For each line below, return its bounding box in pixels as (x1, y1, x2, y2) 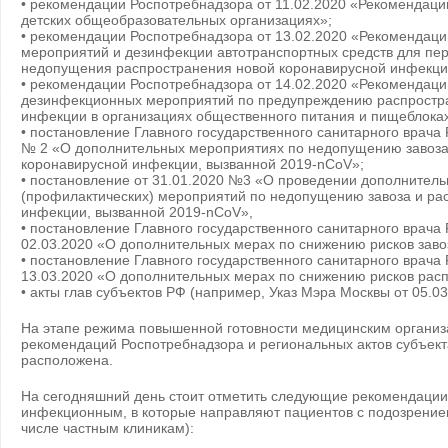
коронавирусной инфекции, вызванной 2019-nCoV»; (21, 156, 364, 172)
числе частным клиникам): (21, 420, 194, 436)
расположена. (21, 352, 113, 368)
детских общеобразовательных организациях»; (21, 12, 332, 28)
